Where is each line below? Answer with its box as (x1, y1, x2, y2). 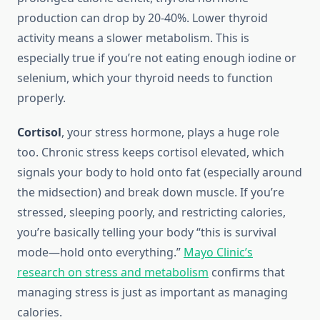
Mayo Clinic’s (184, 244, 253, 261)
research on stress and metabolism (17, 264, 209, 281)
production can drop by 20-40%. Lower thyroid (17, 10, 268, 26)
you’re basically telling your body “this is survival (17, 224, 276, 241)
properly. (17, 90, 66, 106)
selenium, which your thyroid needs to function (17, 70, 273, 86)
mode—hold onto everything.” (17, 244, 184, 261)
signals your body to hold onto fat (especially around (17, 164, 302, 181)
